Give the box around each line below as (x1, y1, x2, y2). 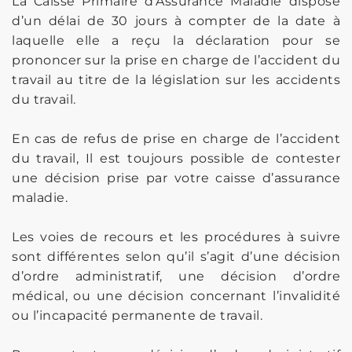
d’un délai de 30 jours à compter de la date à (12, 13, 340, 28)
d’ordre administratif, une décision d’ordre (12, 268, 340, 284)
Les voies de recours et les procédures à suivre (12, 229, 340, 244)
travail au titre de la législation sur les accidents (12, 71, 340, 87)
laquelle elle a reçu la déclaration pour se (12, 32, 340, 48)
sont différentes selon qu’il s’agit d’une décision (12, 248, 340, 264)
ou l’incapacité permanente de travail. (12, 307, 262, 323)
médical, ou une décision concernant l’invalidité (12, 288, 340, 303)
